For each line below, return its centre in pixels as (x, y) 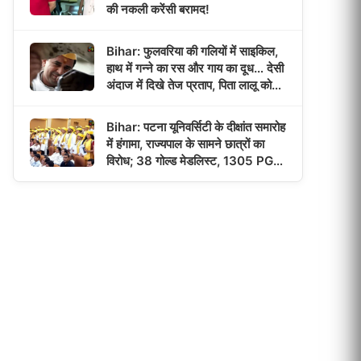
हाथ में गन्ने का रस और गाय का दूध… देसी (195, 68)
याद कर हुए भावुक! (146, 102)
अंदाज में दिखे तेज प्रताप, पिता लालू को (189, 85)
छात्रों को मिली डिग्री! (153, 178)
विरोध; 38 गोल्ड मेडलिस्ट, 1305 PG (190, 161)
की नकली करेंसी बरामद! (158, 9)
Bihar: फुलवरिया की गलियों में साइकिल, (192, 51)
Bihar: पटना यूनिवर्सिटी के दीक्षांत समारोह (196, 127)
